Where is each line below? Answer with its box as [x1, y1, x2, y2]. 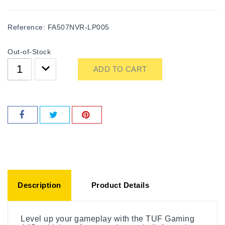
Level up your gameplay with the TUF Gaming [21, 213, 194, 223]
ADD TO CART [93, 64, 147, 73]
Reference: [8, 23, 45, 31]
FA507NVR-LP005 [47, 23, 109, 31]
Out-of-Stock [8, 47, 51, 56]
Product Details [91, 180, 149, 189]
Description [18, 180, 61, 189]
